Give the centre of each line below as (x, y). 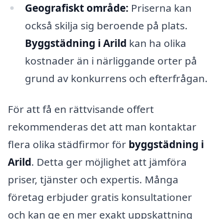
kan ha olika (156, 43)
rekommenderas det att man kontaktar (102, 127)
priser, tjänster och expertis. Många (93, 180)
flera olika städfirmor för (68, 144)
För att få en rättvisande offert (81, 109)
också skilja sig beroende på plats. (106, 25)
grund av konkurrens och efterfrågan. (116, 78)
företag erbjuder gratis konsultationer (100, 197)
